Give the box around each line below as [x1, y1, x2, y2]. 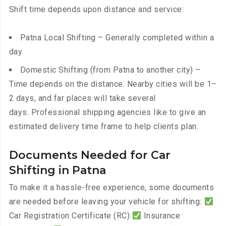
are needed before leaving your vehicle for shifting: [9, 197, 204, 207]
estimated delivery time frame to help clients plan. [9, 122, 199, 132]
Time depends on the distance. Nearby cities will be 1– [9, 79, 217, 89]
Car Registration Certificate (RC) [9, 211, 132, 221]
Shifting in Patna [9, 163, 106, 178]
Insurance [141, 211, 181, 221]
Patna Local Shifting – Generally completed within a [20, 33, 214, 43]
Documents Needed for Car [9, 148, 171, 162]
